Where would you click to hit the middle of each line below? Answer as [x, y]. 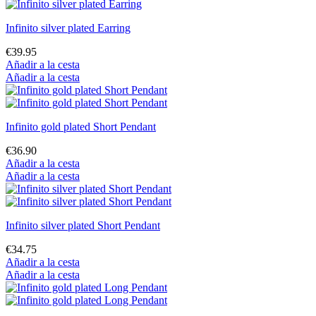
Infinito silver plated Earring [68, 28]
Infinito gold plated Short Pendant [81, 127]
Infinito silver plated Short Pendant [83, 226]
